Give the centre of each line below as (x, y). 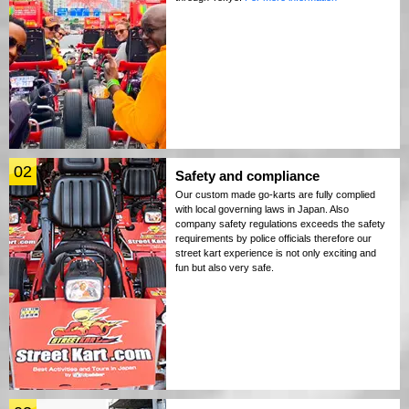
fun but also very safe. (225, 268)
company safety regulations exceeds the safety (280, 224)
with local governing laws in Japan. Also (262, 210)
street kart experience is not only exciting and (276, 253)
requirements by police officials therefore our (273, 239)
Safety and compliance (247, 176)
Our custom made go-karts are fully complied (275, 195)
